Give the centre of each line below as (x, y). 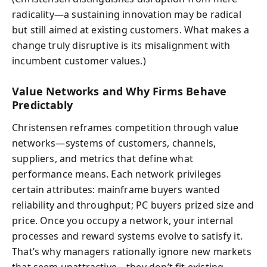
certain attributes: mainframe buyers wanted (116, 190)
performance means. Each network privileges (117, 174)
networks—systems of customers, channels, (114, 143)
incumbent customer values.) (79, 60)
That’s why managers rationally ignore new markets (132, 252)
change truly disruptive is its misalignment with (121, 45)
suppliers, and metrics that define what (103, 159)
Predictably (42, 105)
